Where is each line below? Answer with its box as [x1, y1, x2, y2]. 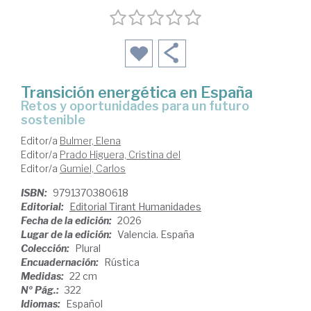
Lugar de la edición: [21, 228, 114, 241]
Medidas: [21, 270, 66, 283]
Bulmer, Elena [60, 135, 121, 147]
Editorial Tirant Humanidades [69, 201, 201, 213]
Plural [75, 242, 101, 255]
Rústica [104, 256, 140, 269]
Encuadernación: [21, 256, 101, 269]
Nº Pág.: [21, 284, 61, 296]
